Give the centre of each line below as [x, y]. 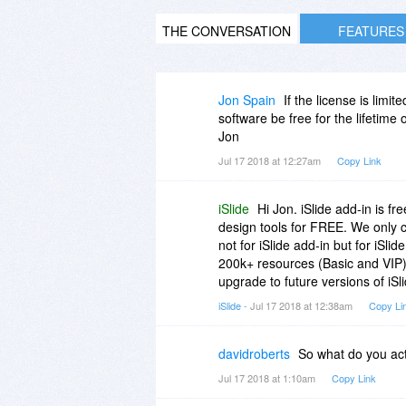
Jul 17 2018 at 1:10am [268, 377]
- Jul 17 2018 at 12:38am [298, 305]
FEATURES [371, 30]
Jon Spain [247, 99]
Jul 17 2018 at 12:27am [271, 160]
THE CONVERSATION [227, 30]
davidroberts [254, 353]
